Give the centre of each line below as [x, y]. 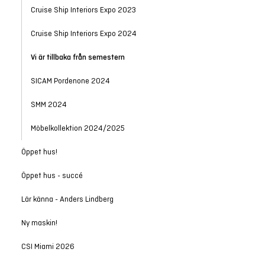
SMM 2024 [49, 104]
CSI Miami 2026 [48, 246]
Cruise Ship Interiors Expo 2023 [83, 10]
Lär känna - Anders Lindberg [67, 199]
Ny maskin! [39, 223]
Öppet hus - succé [52, 175]
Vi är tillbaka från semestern [77, 57]
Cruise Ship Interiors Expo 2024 [83, 33]
